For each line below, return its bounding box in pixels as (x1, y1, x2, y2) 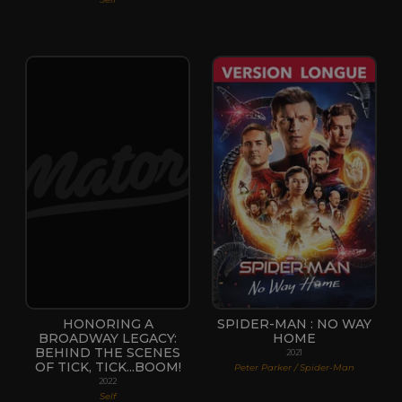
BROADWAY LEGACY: (39, 329, 177, 346)
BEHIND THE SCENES (35, 344, 180, 361)
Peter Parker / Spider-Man (234, 361, 354, 373)
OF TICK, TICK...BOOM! (34, 358, 181, 375)
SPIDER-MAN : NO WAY (217, 315, 371, 332)
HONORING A (62, 315, 153, 332)
